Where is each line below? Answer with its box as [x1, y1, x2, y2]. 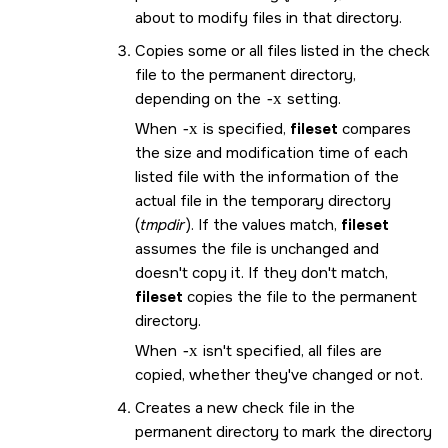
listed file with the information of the [135, 166, 399, 187]
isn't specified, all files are [199, 340, 382, 361]
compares [338, 118, 411, 139]
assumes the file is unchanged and [135, 238, 379, 259]
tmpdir [139, 214, 184, 235]
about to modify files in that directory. [135, 7, 402, 28]
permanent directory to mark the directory [135, 421, 432, 442]
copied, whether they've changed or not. [135, 364, 423, 385]
